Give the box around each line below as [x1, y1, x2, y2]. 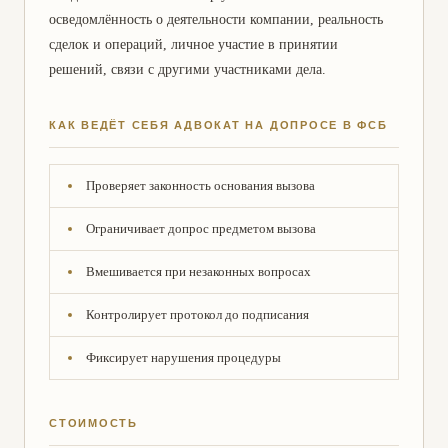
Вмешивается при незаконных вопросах [86, 263, 311, 279]
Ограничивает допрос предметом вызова [86, 220, 316, 236]
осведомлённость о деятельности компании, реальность [49, 11, 383, 27]
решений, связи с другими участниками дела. [49, 61, 326, 77]
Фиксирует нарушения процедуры [86, 349, 281, 365]
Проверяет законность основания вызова [86, 177, 315, 193]
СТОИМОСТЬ [49, 416, 138, 429]
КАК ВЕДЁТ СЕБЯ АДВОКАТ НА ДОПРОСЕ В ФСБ [49, 118, 388, 131]
